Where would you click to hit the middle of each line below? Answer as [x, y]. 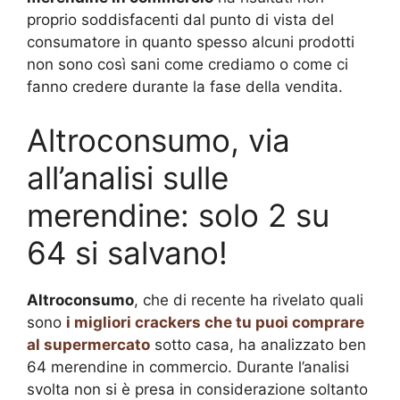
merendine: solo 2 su [178, 215]
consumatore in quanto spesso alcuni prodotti [191, 42]
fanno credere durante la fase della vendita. [185, 87]
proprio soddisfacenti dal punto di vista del [180, 20]
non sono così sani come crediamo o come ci [187, 65]
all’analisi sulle [128, 177]
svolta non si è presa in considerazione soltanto [197, 389]
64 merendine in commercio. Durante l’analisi [188, 367]
